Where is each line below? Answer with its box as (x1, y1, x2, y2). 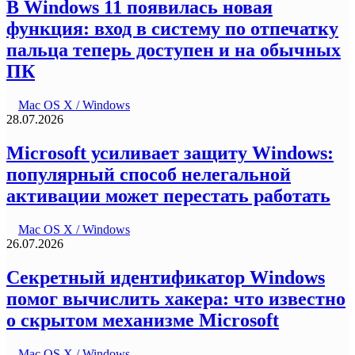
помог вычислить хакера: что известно (6, 288, 345, 309)
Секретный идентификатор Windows (6, 266, 325, 288)
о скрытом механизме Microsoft (6, 309, 279, 330)
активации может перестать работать (6, 185, 330, 206)
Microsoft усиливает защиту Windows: (6, 142, 334, 163)
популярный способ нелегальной (6, 163, 291, 185)
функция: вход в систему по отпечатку (6, 18, 338, 40)
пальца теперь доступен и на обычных (6, 40, 341, 61)
